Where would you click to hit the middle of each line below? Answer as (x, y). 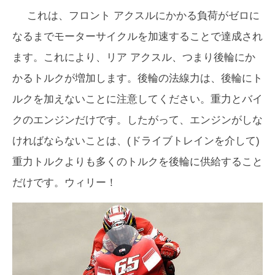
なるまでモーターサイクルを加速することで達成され (137, 37)
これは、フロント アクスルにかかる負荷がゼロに (143, 16)
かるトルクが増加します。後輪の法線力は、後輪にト (137, 79)
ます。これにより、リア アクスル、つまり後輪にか (134, 58)
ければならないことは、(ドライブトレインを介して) (136, 141)
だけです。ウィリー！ (64, 183)
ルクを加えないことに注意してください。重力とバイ (137, 99)
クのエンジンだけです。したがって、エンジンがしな (137, 120)
